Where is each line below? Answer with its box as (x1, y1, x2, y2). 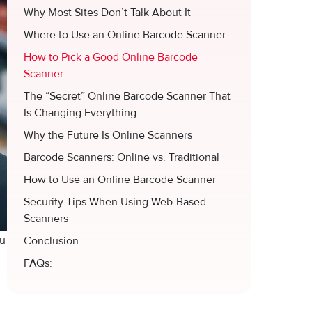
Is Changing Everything (24, 106, 136, 120)
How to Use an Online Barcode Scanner (24, 173, 216, 187)
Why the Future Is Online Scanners (24, 128, 192, 142)
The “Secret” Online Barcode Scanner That (24, 89, 231, 103)
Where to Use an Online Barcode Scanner (24, 28, 226, 42)
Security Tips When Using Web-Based (24, 195, 206, 209)
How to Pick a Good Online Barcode (24, 50, 198, 64)
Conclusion (24, 234, 79, 248)
